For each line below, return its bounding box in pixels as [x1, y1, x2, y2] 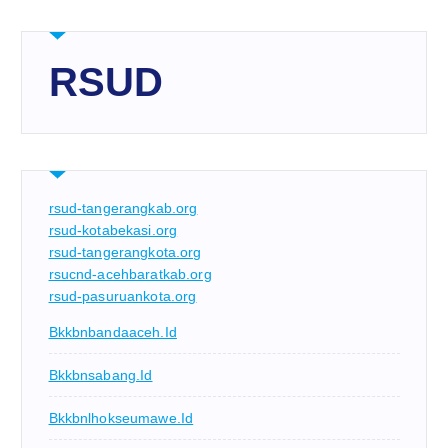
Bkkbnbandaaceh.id [48, 324, 177, 341]
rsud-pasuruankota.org [48, 287, 197, 304]
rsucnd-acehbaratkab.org [48, 265, 212, 282]
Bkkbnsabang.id [48, 367, 153, 384]
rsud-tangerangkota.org [48, 243, 202, 260]
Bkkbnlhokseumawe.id [48, 410, 194, 427]
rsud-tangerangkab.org [48, 199, 198, 216]
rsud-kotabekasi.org [48, 221, 178, 238]
